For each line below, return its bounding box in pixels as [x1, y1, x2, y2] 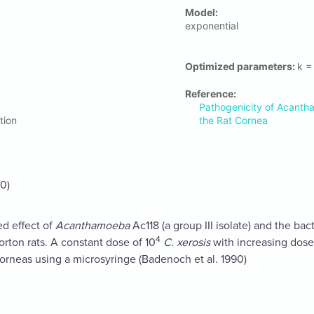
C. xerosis [163, 235, 210, 250]
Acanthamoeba [55, 219, 130, 233]
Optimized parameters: [184, 60, 297, 73]
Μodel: [184, 6, 218, 19]
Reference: [184, 88, 236, 100]
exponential [184, 20, 238, 32]
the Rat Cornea [198, 114, 268, 127]
